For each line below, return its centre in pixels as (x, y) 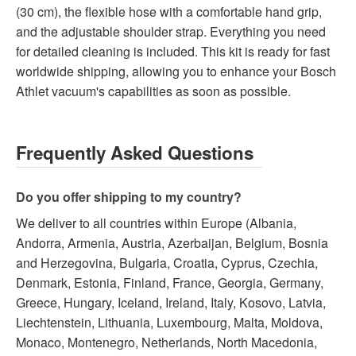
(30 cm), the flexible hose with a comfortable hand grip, (169, 11)
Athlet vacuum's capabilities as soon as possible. (153, 91)
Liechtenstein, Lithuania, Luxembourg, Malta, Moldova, (169, 322)
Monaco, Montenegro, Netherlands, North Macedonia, (166, 342)
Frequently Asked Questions (135, 152)
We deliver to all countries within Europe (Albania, (156, 222)
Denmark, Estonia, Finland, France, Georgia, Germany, (170, 282)
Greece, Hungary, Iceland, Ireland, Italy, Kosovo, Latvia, (171, 302)
